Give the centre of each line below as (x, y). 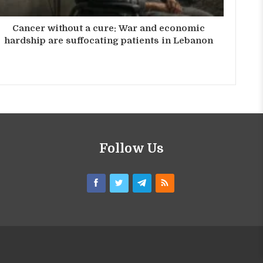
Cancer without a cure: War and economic (109, 28)
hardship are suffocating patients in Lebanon (109, 40)
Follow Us (131, 148)
